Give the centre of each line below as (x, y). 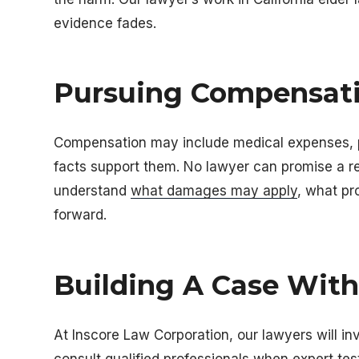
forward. (81, 215)
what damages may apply (214, 191)
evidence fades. (105, 23)
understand (93, 191)
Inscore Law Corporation (151, 335)
